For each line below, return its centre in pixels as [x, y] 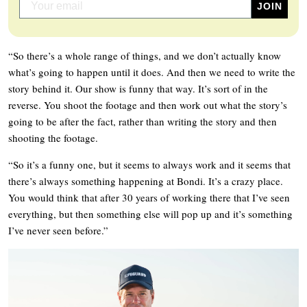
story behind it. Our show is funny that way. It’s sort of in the [138, 88]
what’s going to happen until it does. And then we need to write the [152, 72]
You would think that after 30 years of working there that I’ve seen [149, 197]
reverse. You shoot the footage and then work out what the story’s [148, 105]
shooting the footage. [53, 137]
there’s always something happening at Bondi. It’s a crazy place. [146, 181]
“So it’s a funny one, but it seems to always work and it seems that [149, 164]
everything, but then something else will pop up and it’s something [150, 213]
